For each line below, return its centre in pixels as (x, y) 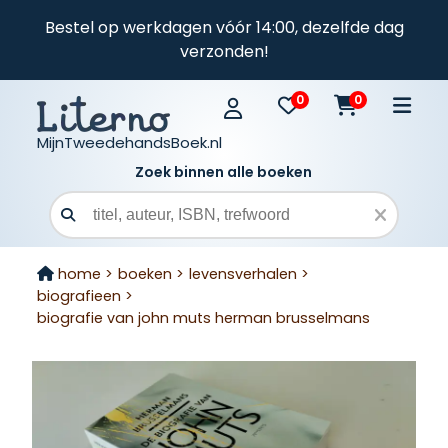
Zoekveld (95, 225)
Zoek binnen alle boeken (224, 172)
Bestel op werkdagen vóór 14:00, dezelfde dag (224, 27)
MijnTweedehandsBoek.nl (130, 142)
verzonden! (224, 51)
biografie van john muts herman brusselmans (204, 318)
